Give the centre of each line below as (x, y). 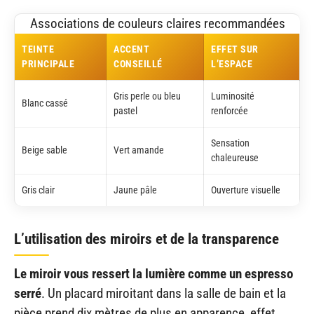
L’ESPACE (232, 64)
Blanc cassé (45, 103)
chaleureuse (235, 158)
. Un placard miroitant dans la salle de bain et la (164, 293)
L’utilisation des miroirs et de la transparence (146, 239)
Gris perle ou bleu (147, 96)
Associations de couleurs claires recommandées (157, 23)
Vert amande (139, 150)
